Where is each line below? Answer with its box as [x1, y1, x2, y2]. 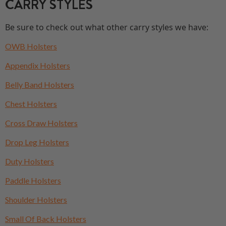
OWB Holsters [5, 41, 57, 51]
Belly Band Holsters [5, 80, 74, 90]
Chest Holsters [5, 99, 57, 109]
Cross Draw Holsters [5, 118, 78, 128]
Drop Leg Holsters [5, 137, 69, 147]
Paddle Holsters [5, 176, 61, 186]
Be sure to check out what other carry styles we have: [5, 22, 208, 33]
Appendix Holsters [5, 61, 70, 71]
